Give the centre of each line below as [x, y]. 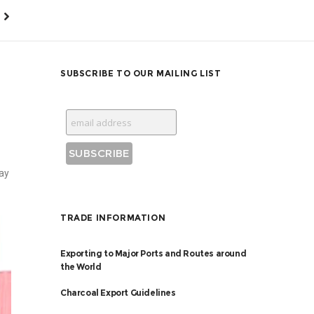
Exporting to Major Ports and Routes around [153, 253]
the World [81, 267]
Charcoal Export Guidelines [118, 293]
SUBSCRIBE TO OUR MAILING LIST [141, 73]
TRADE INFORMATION [113, 218]
